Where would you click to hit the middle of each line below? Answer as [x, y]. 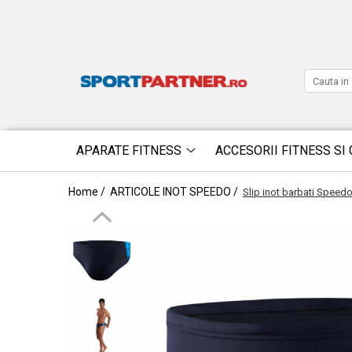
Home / [88, 192]
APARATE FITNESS [129, 150]
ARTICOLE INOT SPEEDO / [175, 192]
